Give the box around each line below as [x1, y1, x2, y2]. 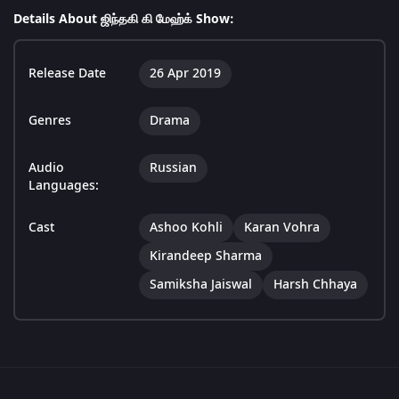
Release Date [28, 64, 106, 84]
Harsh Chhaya [273, 275, 357, 295]
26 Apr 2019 [150, 64, 221, 84]
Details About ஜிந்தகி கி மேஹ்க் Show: [13, 10, 234, 29]
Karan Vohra [244, 218, 320, 238]
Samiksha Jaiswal [150, 275, 252, 295]
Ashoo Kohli [150, 218, 223, 238]
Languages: [28, 176, 99, 196]
